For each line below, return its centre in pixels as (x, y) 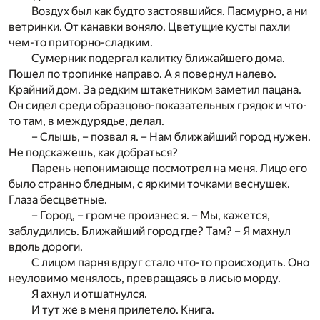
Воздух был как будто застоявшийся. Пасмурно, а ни (169, 11)
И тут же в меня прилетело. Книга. (123, 310)
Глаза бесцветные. (58, 200)
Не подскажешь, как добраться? (93, 153)
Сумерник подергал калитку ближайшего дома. (158, 59)
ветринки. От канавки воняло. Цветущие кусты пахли (149, 27)
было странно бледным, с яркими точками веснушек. (149, 184)
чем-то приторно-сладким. (81, 43)
